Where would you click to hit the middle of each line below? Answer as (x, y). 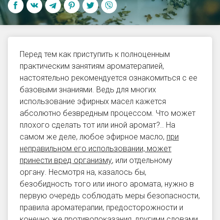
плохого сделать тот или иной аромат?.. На (97, 125)
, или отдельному (142, 160)
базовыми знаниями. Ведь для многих (88, 90)
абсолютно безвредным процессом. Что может (108, 113)
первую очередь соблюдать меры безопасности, (110, 196)
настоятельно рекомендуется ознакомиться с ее (109, 78)
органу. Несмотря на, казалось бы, (83, 172)
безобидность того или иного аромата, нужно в (107, 184)
